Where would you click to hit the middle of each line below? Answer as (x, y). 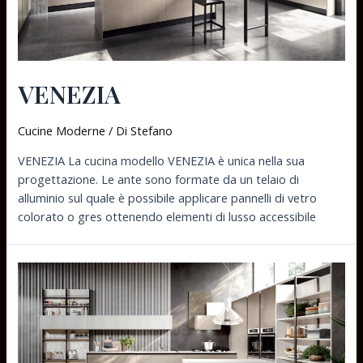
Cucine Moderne (62, 131)
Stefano (152, 131)
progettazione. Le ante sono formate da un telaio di (159, 179)
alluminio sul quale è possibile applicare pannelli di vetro (168, 197)
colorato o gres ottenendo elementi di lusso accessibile (167, 216)
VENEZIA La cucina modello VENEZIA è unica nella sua (162, 160)
